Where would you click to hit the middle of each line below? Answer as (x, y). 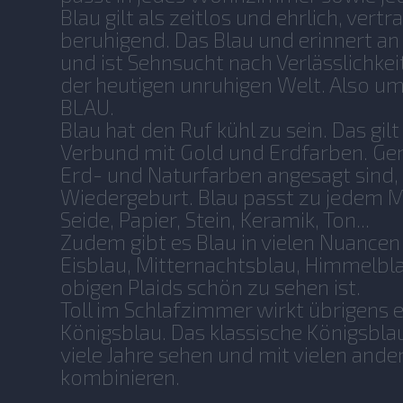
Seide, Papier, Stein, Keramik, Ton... (215, 219)
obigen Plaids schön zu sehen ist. (211, 287)
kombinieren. (121, 376)
